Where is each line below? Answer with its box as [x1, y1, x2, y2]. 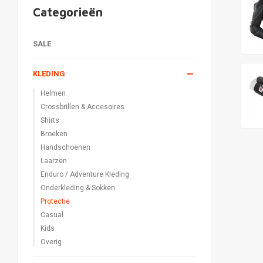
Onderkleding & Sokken [41, 184, 115, 192]
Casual [41, 211, 63, 219]
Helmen [41, 89, 66, 97]
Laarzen [41, 157, 67, 165]
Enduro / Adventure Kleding [41, 170, 129, 178]
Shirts [41, 116, 59, 124]
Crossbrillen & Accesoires [41, 103, 124, 111]
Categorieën [33, 5, 103, 19]
